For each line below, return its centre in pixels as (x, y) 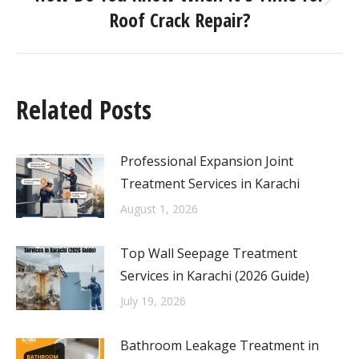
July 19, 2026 (153, 301)
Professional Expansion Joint (207, 161)
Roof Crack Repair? (179, 20)
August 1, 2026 (159, 209)
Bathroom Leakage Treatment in (220, 345)
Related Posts (84, 109)
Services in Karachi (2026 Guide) (215, 276)
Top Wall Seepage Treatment (209, 253)
